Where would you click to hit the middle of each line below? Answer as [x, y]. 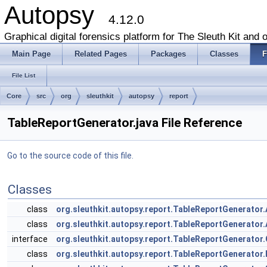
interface [32, 239]
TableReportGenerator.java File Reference [125, 123]
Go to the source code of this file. [70, 156]
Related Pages [101, 54]
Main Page [31, 54]
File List [24, 75]
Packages [168, 54]
